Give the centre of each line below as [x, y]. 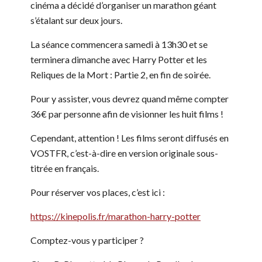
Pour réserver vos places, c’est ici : [98, 192]
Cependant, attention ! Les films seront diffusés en [130, 137]
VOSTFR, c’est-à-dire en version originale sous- [124, 153]
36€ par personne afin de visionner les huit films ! [127, 113]
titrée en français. [65, 168]
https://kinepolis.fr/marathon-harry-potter [116, 216]
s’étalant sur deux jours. [77, 20]
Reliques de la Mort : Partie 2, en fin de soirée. [120, 74]
